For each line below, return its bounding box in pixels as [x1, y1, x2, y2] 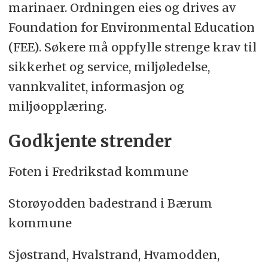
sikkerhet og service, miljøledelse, [8, 59, 210, 74]
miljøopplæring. [8, 98, 106, 114]
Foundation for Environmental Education [8, 19, 255, 35]
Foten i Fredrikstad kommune [8, 163, 188, 179]
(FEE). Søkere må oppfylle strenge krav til [8, 39, 257, 54]
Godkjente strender [8, 130, 172, 152]
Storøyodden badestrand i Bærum [8, 195, 212, 211]
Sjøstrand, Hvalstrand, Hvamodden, [8, 246, 220, 262]
